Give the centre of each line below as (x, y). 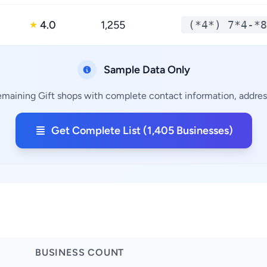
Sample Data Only (147, 70)
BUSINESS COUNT (80, 252)
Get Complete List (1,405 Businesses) (142, 131)
